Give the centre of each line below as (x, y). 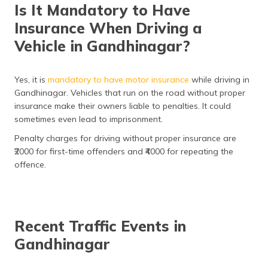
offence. (30, 165)
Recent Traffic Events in (100, 226)
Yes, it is (31, 80)
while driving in (219, 80)
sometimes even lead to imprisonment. (89, 119)
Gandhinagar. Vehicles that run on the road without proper (130, 93)
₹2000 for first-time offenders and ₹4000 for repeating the (124, 151)
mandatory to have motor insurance (118, 80)
